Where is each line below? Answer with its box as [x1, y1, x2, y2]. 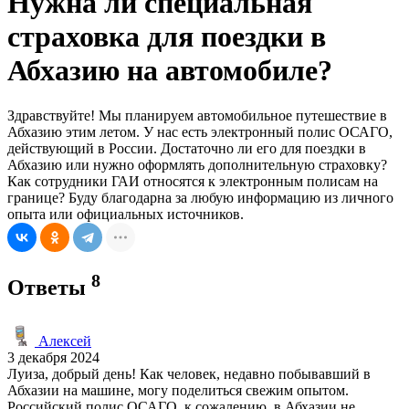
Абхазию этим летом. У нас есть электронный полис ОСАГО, [7, 123, 393, 140]
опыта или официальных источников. [7, 205, 244, 222]
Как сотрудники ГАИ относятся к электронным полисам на [7, 173, 378, 189]
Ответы [7, 275, 91, 299]
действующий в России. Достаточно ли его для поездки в [7, 140, 366, 156]
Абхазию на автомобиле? [7, 54, 332, 88]
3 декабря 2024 [7, 349, 100, 365]
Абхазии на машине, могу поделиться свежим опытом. [7, 382, 349, 398]
